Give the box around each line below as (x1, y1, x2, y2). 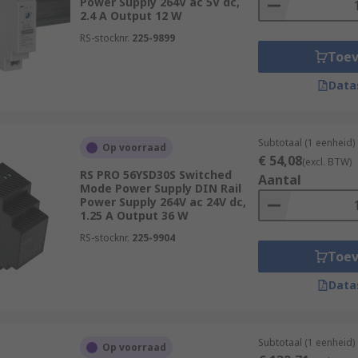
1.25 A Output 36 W (79, 208, 189, 223)
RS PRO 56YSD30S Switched (79, 167, 232, 182)
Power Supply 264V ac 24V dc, (79, 194, 246, 209)
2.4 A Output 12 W (79, 8, 182, 23)
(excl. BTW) (301, 155, 352, 169)
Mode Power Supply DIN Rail (79, 181, 241, 196)
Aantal (257, 171, 301, 189)
